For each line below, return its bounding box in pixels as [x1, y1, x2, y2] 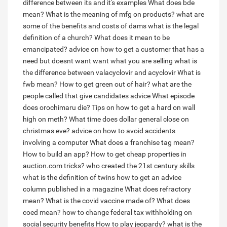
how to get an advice [117, 173, 181, 182]
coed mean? [23, 208, 61, 217]
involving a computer [23, 138, 88, 147]
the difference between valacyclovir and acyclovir [23, 68, 176, 77]
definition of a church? [23, 33, 93, 42]
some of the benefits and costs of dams [23, 22, 146, 30]
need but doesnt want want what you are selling [23, 57, 173, 65]
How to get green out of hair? [59, 80, 150, 89]
